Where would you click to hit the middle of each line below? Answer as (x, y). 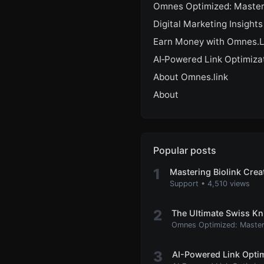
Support (185, 183)
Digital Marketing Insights (208, 24)
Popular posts (185, 150)
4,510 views (229, 183)
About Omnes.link (191, 77)
